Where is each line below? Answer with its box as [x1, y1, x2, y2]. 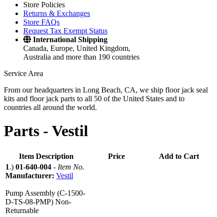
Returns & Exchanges [23, 9, 90, 17]
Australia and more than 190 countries [23, 53, 139, 61]
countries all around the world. [4, 103, 97, 111]
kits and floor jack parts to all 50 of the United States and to [4, 94, 185, 103]
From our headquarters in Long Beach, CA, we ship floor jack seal [4, 86, 208, 94]
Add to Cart [159, 152, 199, 160]
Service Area [4, 69, 43, 77]
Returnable [5, 206, 39, 215]
